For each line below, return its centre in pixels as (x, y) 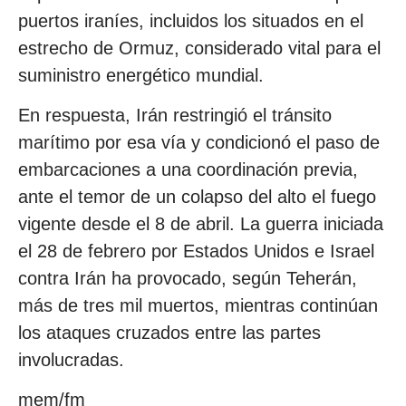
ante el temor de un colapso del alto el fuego (197, 197)
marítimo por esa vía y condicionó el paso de (199, 143)
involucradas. (71, 360)
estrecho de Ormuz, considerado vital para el (199, 48)
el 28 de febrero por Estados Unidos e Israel (196, 251)
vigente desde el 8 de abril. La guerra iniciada (201, 224)
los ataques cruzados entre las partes (169, 333)
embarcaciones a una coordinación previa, (188, 170)
